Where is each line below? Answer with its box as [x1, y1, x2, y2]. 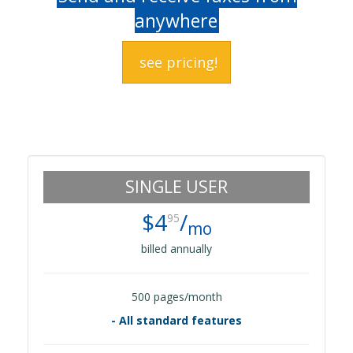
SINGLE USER [125, 175, 228, 198]
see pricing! [136, 52, 217, 72]
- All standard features [111, 312, 242, 328]
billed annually [141, 240, 212, 256]
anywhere [134, 7, 217, 33]
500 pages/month [131, 288, 222, 304]
